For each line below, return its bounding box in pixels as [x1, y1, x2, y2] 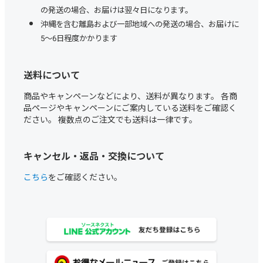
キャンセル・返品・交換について [23, 148, 164, 163]
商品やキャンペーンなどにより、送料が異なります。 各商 [23, 89, 237, 102]
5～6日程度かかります [40, 32, 117, 43]
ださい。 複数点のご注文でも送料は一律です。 [23, 113, 197, 125]
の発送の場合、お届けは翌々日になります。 [40, 4, 193, 15]
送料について [23, 67, 80, 82]
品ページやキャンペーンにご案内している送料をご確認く [23, 101, 237, 113]
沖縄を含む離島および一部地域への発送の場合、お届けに [40, 18, 239, 29]
